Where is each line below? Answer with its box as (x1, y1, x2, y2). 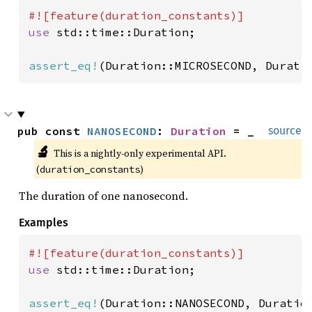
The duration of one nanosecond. (19, 188, 188, 203)
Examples (19, 216, 68, 229)
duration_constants (40, 163, 140, 175)
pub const (17, 124, 87, 138)
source (268, 124, 302, 137)
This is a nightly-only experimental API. (53, 146, 226, 160)
